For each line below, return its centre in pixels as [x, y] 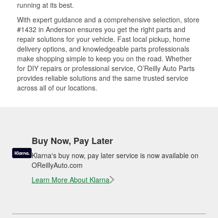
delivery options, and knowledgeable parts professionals [103, 48]
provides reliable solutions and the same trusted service [103, 78]
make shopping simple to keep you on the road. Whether [104, 58]
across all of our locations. [57, 87]
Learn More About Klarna [71, 179]
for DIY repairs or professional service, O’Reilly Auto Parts [106, 68]
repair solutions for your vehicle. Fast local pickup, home [104, 39]
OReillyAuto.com [57, 165]
